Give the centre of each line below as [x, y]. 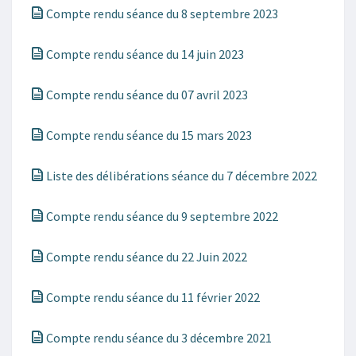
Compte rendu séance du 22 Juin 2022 [145, 257]
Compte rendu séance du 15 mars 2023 [148, 135]
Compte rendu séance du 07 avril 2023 [146, 95]
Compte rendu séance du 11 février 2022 [152, 297]
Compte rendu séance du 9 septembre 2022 [161, 216]
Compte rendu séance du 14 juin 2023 [144, 54]
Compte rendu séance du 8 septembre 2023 [161, 14]
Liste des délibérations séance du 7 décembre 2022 [180, 176]
